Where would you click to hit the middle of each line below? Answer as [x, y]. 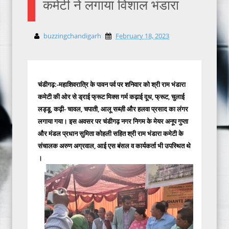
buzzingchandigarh [72, 36]
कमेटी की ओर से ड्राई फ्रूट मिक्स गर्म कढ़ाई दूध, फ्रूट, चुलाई [111, 97]
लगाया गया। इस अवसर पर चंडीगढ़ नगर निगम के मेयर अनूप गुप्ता [113, 121]
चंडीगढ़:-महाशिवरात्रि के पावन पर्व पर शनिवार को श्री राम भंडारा [112, 84]
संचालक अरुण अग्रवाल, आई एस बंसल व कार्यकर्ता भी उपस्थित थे [114, 146]
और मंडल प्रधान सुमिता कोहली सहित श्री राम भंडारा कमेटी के [111, 133]
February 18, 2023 [142, 36]
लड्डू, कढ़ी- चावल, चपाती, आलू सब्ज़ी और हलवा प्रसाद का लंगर [113, 109]
